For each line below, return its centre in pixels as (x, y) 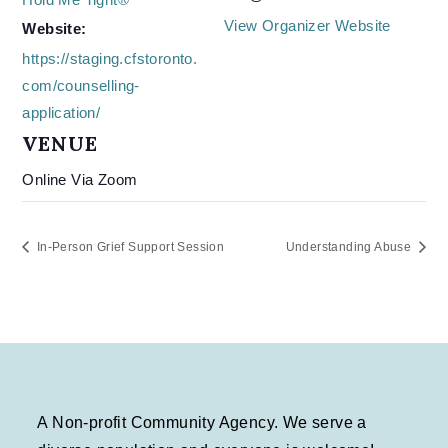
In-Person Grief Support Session (129, 247)
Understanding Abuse (350, 247)
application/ (61, 112)
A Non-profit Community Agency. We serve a (202, 423)
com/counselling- (81, 85)
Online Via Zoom (80, 179)
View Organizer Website (307, 25)
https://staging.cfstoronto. (110, 58)
